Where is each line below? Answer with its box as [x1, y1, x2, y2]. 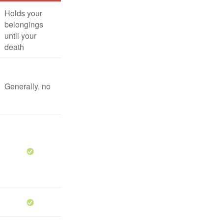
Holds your [4, 7, 42, 19]
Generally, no [4, 81, 51, 92]
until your [4, 30, 36, 41]
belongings [4, 19, 43, 30]
